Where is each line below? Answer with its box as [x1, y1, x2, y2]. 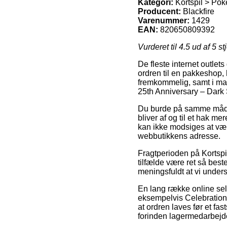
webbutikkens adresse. [138, 131, 220, 140]
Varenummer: [138, 16, 190, 25]
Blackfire [183, 7, 214, 16]
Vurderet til [138, 42, 179, 51]
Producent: [138, 7, 181, 16]
